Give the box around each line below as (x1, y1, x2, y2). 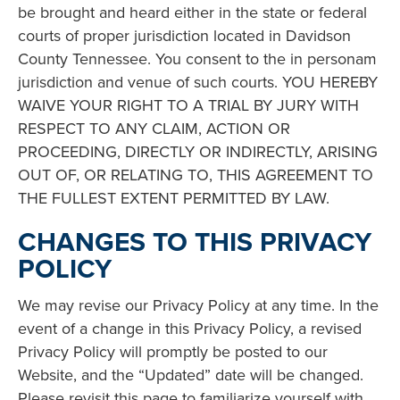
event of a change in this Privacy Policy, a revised (18, 317, 362, 340)
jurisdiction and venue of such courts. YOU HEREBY (18, 70, 378, 93)
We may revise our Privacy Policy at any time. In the (18, 294, 379, 317)
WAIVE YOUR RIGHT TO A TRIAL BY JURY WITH (18, 93, 359, 116)
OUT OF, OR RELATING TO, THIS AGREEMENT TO (18, 162, 373, 186)
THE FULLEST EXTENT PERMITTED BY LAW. (18, 186, 329, 209)
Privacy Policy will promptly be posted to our (18, 340, 328, 363)
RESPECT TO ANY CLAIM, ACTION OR (18, 116, 290, 139)
